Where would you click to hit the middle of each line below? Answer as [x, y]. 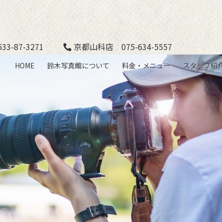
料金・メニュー [146, 65]
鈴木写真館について [78, 65]
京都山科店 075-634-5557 [123, 46]
